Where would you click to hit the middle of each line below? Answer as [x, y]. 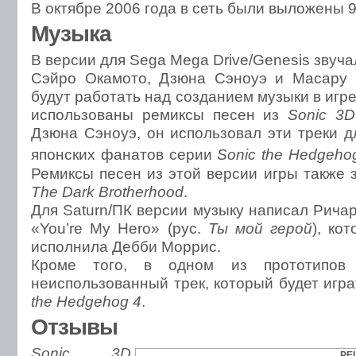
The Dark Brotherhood [107, 191]
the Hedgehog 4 [86, 301]
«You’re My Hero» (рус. [120, 228]
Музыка [71, 34]
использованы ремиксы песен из [159, 115]
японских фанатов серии [124, 155]
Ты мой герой [260, 228]
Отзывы [74, 327]
